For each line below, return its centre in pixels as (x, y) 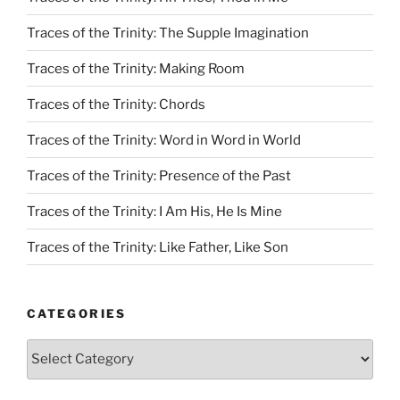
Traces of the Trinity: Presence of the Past (159, 175)
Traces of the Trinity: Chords (116, 104)
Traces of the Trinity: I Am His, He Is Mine (154, 211)
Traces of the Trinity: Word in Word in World (164, 140)
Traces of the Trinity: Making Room (136, 68)
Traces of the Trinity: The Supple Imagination (168, 33)
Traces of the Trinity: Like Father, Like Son (158, 247)
